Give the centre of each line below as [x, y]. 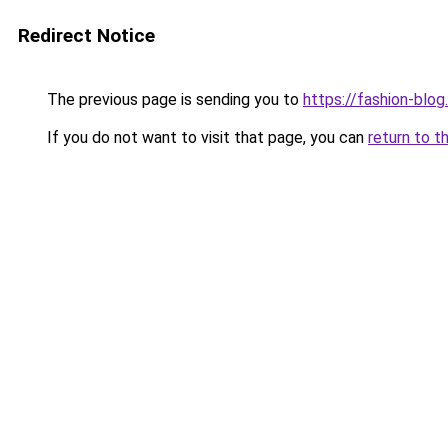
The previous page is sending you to [173, 99]
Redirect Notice [86, 35]
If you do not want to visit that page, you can [205, 137]
